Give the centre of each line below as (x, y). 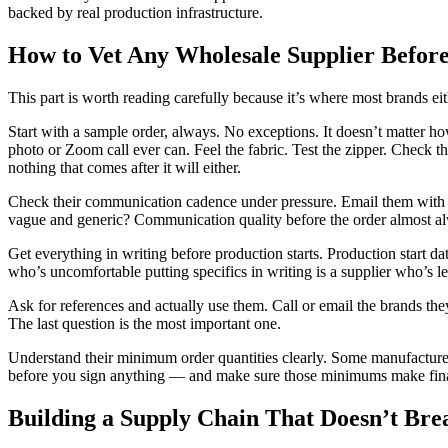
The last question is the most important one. (144, 323)
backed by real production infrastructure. (135, 12)
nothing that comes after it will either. (124, 167)
